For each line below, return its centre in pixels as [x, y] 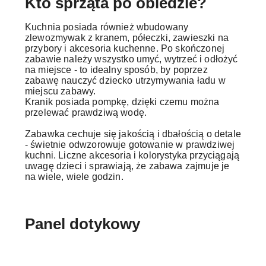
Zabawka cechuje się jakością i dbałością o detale [133, 134]
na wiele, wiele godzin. [74, 177]
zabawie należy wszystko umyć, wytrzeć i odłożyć [132, 59]
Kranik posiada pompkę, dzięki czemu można [122, 102]
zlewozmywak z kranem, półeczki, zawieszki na [127, 38]
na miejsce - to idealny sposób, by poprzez [116, 70]
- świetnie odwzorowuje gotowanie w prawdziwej [130, 145]
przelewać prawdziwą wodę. [86, 113]
